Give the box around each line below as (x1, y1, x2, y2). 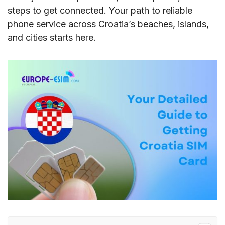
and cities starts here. (8, 32, 96, 43)
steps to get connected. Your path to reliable (8, 5, 192, 16)
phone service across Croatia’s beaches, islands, (8, 19, 209, 29)
